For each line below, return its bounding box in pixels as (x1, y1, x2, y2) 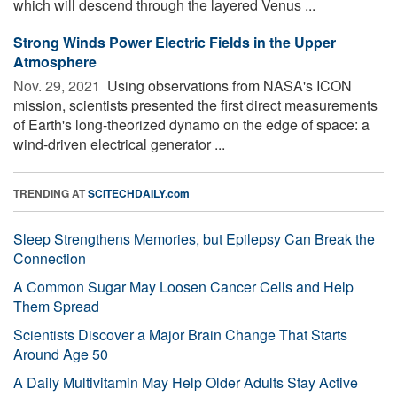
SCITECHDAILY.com (88, 184, 190, 201)
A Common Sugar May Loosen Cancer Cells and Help (13, 276, 354, 297)
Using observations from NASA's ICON (104, 74, 352, 96)
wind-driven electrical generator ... (13, 133, 225, 154)
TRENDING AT (13, 184, 88, 201)
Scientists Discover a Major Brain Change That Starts (13, 323, 347, 345)
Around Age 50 (13, 343, 108, 364)
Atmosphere (13, 51, 97, 72)
